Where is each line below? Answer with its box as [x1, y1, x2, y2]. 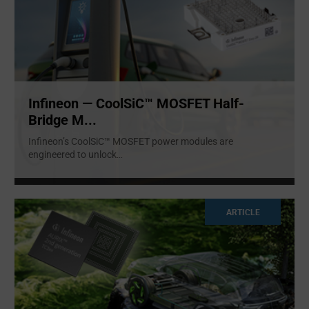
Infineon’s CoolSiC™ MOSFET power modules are [28, 136, 233, 148]
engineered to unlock [28, 149, 117, 161]
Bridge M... [28, 112, 97, 129]
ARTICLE [226, 206, 260, 217]
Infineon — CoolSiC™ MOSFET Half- [28, 95, 244, 112]
